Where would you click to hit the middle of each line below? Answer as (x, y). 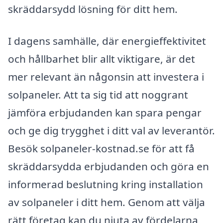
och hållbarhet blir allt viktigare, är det (102, 58)
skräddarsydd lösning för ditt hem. (93, 9)
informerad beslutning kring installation (106, 184)
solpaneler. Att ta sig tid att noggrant (98, 94)
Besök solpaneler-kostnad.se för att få (101, 148)
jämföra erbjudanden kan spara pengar (105, 112)
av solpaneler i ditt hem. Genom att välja (107, 202)
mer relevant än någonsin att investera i (106, 76)
